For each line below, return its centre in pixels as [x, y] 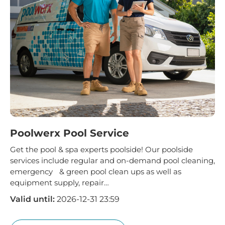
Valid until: [32, 199]
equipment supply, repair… [60, 182]
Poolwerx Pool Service [70, 133]
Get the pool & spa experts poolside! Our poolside [101, 149]
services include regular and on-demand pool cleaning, [113, 160]
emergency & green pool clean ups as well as [96, 171]
